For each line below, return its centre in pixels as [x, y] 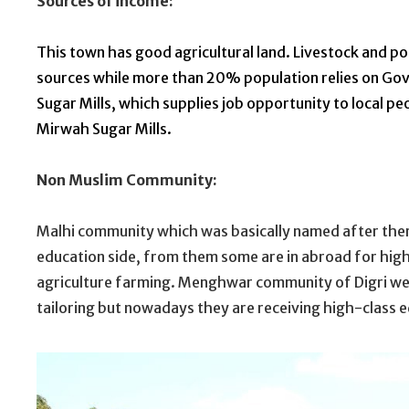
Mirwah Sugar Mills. [104, 129]
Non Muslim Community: [127, 180]
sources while [84, 78]
